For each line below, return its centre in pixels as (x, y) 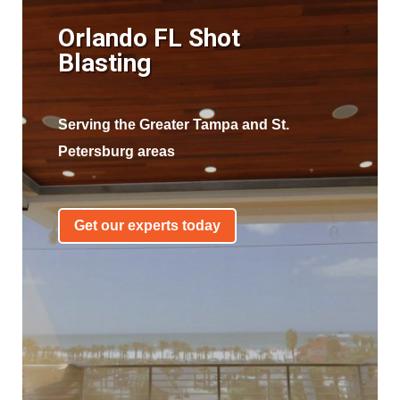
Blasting (110, 62)
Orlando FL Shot (149, 37)
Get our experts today (147, 226)
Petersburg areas (116, 151)
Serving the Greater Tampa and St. (173, 124)
